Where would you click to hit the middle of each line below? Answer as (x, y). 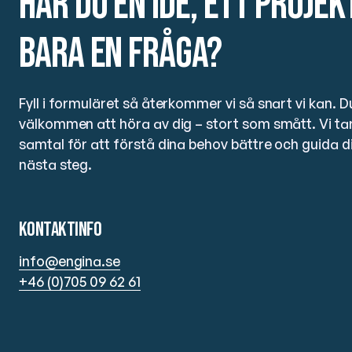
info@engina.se (70, 261)
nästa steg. (56, 165)
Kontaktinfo (60, 230)
